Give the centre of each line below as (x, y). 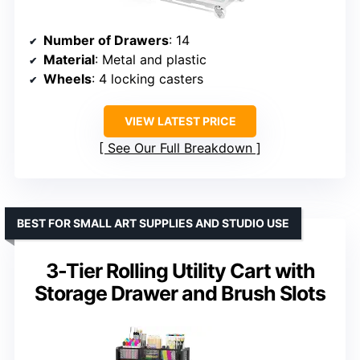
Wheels (67, 79)
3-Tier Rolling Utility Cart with (180, 271)
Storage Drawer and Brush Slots (180, 294)
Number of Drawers (106, 41)
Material (69, 60)
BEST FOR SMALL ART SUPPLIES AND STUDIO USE (153, 223)
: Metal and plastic (151, 60)
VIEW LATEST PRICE (180, 121)
